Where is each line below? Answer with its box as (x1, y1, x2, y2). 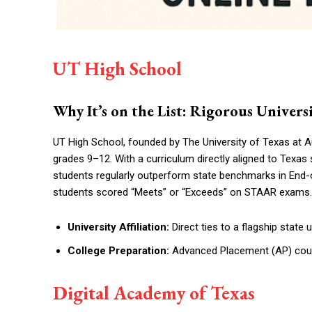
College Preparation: (68, 244, 169, 257)
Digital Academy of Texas (53, 280, 255, 305)
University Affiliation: (68, 220, 169, 233)
